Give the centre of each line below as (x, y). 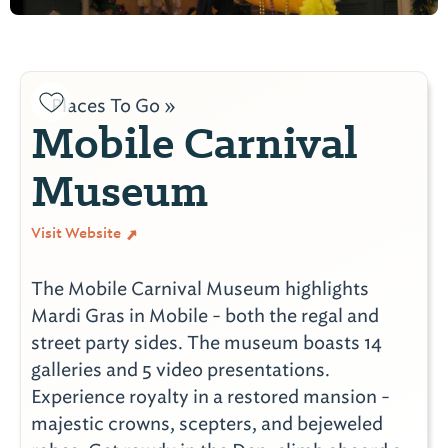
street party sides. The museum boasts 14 (206, 342)
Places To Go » (113, 105)
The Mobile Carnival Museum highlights (200, 288)
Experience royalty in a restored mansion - (210, 396)
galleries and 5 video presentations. (180, 369)
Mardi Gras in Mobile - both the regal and (205, 315)
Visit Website (77, 233)
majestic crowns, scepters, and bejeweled (207, 423)
